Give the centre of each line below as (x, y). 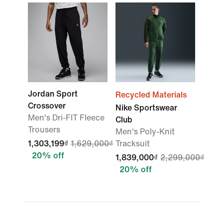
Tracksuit (133, 144)
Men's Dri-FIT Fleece (66, 118)
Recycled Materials (151, 95)
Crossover (47, 106)
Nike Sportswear (146, 108)
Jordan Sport (53, 94)
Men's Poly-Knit (145, 132)
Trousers (44, 130)
